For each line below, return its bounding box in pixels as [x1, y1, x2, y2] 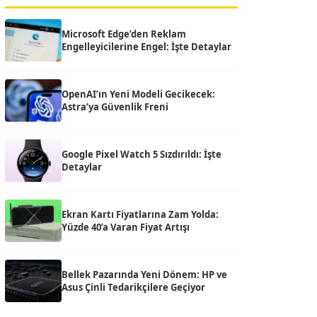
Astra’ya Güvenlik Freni [62, 100, 168, 113]
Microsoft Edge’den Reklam [62, 28, 186, 40]
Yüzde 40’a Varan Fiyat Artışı [62, 221, 190, 234]
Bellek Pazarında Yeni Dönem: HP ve [62, 268, 227, 281]
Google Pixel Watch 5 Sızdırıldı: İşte [62, 148, 221, 161]
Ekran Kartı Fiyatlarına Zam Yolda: [62, 208, 219, 221]
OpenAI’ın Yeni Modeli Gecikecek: [62, 88, 215, 100]
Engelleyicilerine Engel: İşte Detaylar [62, 40, 231, 53]
